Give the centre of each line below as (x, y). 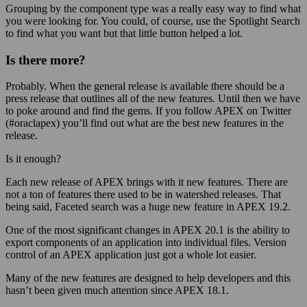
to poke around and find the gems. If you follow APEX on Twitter (148, 111)
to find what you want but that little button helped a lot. (124, 33)
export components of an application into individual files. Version (146, 243)
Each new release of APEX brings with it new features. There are (147, 182)
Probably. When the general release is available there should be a (145, 86)
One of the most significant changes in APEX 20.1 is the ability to (148, 230)
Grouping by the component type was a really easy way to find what (153, 9)
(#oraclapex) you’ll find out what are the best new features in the (145, 123)
